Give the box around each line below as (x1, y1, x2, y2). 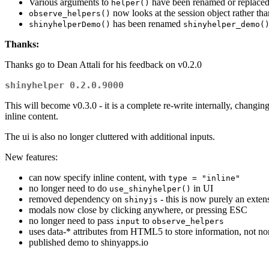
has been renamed (110, 19, 183, 29)
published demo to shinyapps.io (29, 237, 148, 248)
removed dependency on (29, 194, 124, 205)
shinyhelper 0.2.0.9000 (5, 80, 124, 91)
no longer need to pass (29, 216, 116, 226)
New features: (5, 152, 58, 163)
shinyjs (124, 195, 158, 205)
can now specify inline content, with (29, 172, 168, 183)
